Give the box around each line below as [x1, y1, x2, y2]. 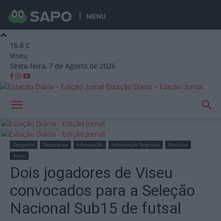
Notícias [168, 141, 188, 148]
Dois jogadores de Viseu [10, 163, 173, 182]
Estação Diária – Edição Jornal [106, 82, 203, 91]
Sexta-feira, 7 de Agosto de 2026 [10, 61, 115, 71]
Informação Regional [111, 141, 160, 148]
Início [10, 125, 24, 133]
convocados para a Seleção [10, 181, 195, 200]
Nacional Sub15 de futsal [10, 199, 181, 218]
